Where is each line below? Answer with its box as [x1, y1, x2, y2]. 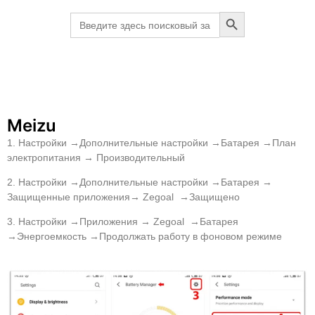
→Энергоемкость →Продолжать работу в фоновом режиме [7, 231, 282, 243]
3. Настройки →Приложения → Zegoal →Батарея [7, 216, 238, 228]
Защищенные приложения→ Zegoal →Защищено [7, 191, 240, 203]
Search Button [219, 4, 284, 17]
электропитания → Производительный [7, 151, 185, 163]
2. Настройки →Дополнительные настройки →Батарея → [7, 176, 272, 188]
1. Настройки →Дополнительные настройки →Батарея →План [7, 136, 296, 148]
